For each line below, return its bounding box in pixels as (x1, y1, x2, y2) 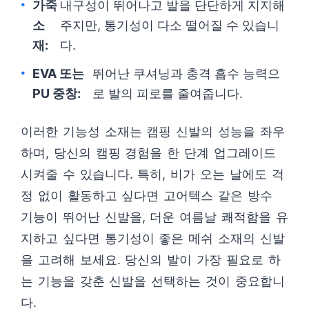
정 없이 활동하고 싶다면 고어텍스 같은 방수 (21, 188, 272, 203)
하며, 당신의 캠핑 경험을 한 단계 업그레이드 (21, 146, 276, 160)
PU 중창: (32, 86, 81, 101)
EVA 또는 (32, 66, 84, 81)
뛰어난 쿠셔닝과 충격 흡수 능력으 (92, 66, 280, 81)
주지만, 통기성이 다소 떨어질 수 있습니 (60, 18, 280, 32)
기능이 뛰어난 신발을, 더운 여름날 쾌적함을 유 (21, 210, 288, 224)
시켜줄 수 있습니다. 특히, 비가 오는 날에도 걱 (21, 167, 284, 181)
